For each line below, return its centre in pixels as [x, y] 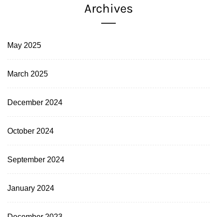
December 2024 [35, 102]
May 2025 [24, 45]
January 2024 [31, 188]
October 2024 [31, 131]
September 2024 [36, 159]
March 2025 [28, 73]
